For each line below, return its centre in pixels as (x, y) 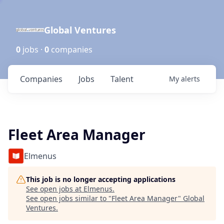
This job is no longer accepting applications (101, 179)
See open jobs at (55, 189)
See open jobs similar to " (69, 198)
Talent (122, 79)
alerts (190, 79)
